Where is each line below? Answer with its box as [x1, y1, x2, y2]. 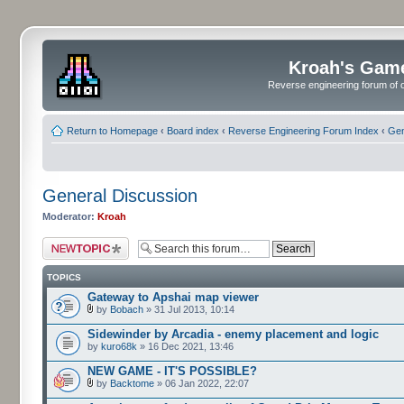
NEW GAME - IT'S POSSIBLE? [87, 364, 257, 378]
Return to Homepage [67, 124, 158, 136]
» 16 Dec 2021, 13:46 [137, 341, 234, 352]
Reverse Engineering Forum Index [228, 124, 379, 136]
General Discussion [42, 185, 197, 206]
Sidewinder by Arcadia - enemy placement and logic [87, 327, 379, 341]
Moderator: [42, 210, 95, 222]
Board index [167, 124, 219, 136]
